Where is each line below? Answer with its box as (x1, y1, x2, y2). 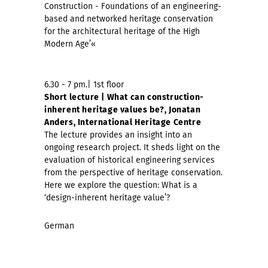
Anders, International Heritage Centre (44, 117, 202, 128)
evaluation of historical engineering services (44, 155, 215, 166)
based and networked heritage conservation (44, 14, 213, 25)
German (44, 221, 74, 232)
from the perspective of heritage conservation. (44, 167, 223, 178)
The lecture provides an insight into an (44, 130, 192, 141)
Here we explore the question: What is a (44, 180, 197, 191)
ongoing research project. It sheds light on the (44, 142, 220, 153)
